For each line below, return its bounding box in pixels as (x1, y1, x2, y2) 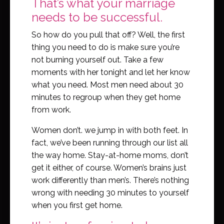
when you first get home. (31, 200, 122, 210)
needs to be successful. (31, 9, 162, 24)
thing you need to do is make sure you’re (31, 42, 179, 52)
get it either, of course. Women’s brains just (31, 162, 186, 172)
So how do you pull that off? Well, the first (31, 29, 185, 39)
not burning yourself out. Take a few (31, 54, 163, 64)
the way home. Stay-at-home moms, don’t (31, 150, 188, 160)
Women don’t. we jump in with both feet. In (31, 125, 188, 135)
